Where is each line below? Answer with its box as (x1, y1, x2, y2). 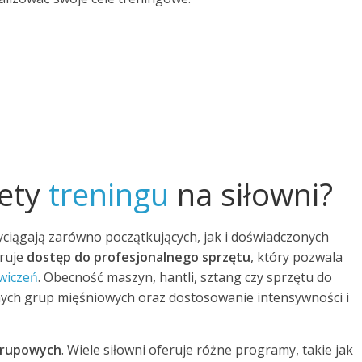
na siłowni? (169, 172, 333, 215)
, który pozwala (250, 247, 343, 266)
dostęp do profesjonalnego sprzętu (27, 247, 250, 266)
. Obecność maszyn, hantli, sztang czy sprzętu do (38, 267, 332, 286)
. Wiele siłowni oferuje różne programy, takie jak (61, 340, 353, 359)
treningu (48, 172, 169, 215)
